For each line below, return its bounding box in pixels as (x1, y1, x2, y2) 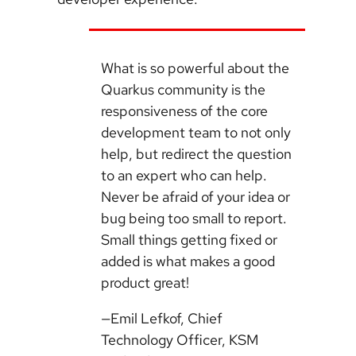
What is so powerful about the (101, 59, 289, 78)
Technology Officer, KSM (101, 331, 258, 350)
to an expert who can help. (101, 166, 267, 185)
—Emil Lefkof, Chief (101, 309, 222, 328)
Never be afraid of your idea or (101, 188, 290, 207)
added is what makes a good (101, 252, 275, 271)
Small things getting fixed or (101, 230, 277, 250)
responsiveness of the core (101, 102, 268, 121)
